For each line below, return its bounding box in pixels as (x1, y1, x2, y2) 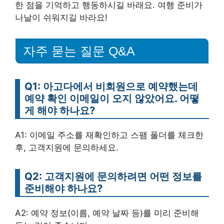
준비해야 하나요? (24, 182, 102, 195)
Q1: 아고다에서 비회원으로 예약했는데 (24, 80, 198, 93)
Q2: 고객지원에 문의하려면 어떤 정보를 (24, 170, 202, 183)
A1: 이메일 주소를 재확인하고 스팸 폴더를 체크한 (15, 130, 203, 140)
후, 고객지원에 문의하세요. (15, 142, 118, 153)
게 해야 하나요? (24, 104, 95, 117)
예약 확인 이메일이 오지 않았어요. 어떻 (24, 92, 199, 105)
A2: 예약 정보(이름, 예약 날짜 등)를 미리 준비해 (15, 208, 199, 218)
